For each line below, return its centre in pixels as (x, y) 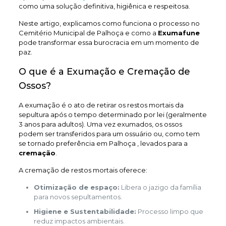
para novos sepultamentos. (78, 197)
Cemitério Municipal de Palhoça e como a (88, 33)
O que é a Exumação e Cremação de (104, 72)
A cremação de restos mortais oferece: (83, 170)
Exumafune (179, 33)
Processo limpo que (169, 211)
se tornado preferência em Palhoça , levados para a (103, 143)
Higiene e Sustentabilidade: (85, 211)
